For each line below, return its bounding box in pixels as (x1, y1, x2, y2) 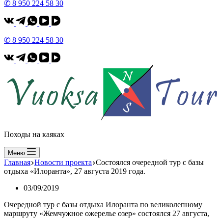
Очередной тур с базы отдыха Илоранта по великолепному (4, 200, 202, 209)
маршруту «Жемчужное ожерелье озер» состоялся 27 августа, (4, 209, 209, 218)
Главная (4, 158, 30, 166)
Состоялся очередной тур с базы (96, 158, 204, 166)
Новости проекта (34, 158, 92, 166)
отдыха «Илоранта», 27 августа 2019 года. (4, 167, 145, 175)
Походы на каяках (4, 130, 64, 138)
